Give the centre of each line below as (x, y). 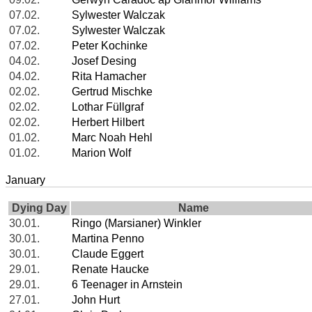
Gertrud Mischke (112, 92)
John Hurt (96, 300)
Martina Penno (108, 239)
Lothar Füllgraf (108, 107)
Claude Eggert (108, 254)
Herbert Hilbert (108, 123)
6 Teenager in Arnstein (127, 285)
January (25, 180)
